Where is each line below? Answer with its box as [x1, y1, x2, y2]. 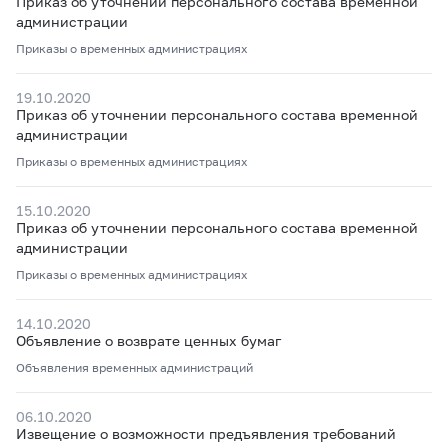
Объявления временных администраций [16, 360, 253, 375]
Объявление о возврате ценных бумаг [16, 332, 282, 349]
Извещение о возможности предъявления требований [16, 425, 396, 442]
